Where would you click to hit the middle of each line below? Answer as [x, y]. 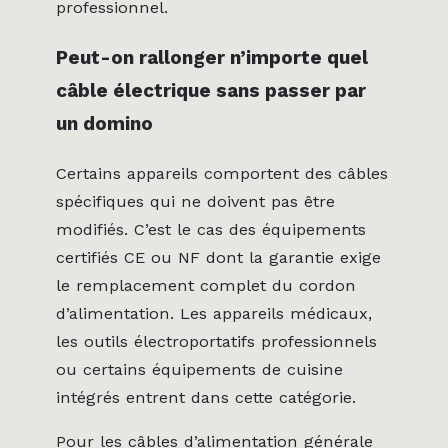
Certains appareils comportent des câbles [222, 173]
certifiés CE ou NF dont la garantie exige [218, 257]
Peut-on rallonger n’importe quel [212, 57]
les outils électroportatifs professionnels [216, 341]
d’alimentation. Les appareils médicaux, [214, 313]
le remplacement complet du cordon [206, 285]
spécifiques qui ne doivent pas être [195, 201]
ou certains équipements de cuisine [199, 369]
